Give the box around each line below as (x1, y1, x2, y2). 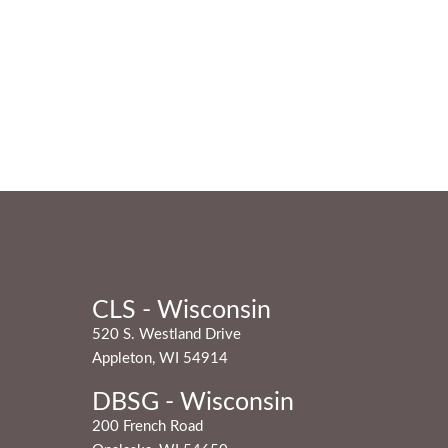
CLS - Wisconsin (92, 298, 272, 323)
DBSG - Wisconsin (92, 390, 295, 415)
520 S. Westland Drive (92, 327, 242, 342)
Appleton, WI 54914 (92, 351, 229, 366)
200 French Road (92, 419, 204, 434)
